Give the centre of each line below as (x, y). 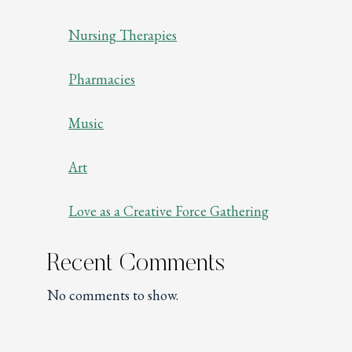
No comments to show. (113, 295)
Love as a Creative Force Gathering (169, 211)
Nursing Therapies (123, 35)
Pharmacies (102, 79)
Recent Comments (136, 264)
